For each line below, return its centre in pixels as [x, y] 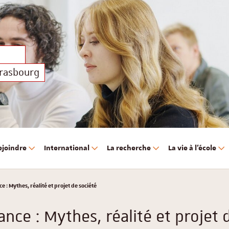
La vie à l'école [192, 148]
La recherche [129, 148]
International [67, 148]
